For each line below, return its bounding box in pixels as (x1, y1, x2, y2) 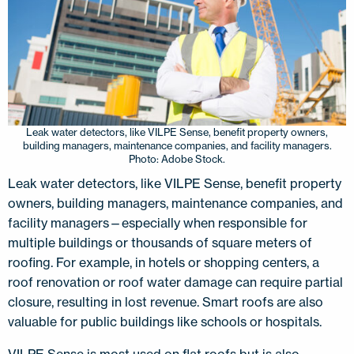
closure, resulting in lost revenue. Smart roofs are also (8, 293, 323, 310)
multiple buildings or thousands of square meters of (8, 234, 312, 250)
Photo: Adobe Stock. (129, 152, 225, 165)
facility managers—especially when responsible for (8, 214, 307, 231)
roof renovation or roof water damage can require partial (8, 273, 343, 290)
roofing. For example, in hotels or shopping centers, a (8, 254, 319, 270)
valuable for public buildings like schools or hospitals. (8, 313, 325, 330)
